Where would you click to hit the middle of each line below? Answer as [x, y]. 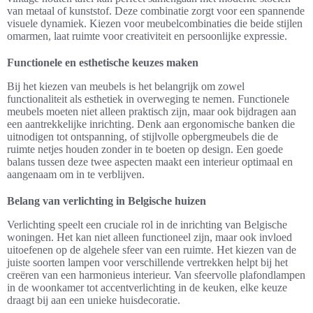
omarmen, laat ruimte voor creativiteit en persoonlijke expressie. [147, 36]
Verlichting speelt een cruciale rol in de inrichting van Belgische [147, 224]
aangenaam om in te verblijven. [76, 174]
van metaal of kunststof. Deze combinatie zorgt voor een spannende [156, 10]
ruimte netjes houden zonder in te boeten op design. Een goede [145, 149]
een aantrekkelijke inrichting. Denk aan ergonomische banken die [151, 124]
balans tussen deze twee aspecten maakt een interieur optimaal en [150, 161]
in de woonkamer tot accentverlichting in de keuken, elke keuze [147, 287]
